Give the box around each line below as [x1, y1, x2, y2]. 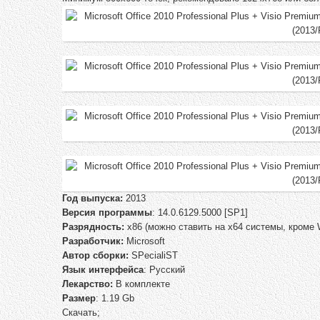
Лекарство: [62, 279, 113, 290]
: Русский [144, 264, 185, 276]
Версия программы [62, 207, 152, 219]
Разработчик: [62, 236, 124, 247]
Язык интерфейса [62, 264, 144, 276]
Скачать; [62, 307, 100, 319]
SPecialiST [129, 250, 178, 261]
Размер [62, 293, 96, 304]
